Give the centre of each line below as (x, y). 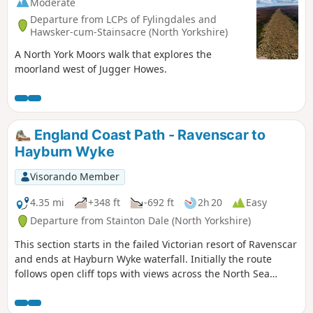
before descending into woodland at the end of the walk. (148, 289)
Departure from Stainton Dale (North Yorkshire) (140, 221)
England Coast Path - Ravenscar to (148, 135)
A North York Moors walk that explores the (113, 54)
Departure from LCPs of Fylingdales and (123, 19)
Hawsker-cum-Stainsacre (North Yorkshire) (129, 31)
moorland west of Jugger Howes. (91, 69)
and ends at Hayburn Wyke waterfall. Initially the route (143, 259)
